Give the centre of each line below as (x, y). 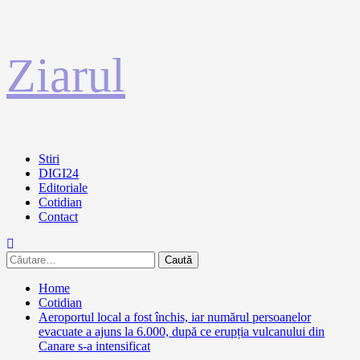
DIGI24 (59, 173)
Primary (26, 158)
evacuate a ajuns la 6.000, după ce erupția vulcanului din (182, 331)
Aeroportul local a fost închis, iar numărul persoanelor (175, 317)
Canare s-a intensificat (94, 346)
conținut (26, 83)
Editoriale (63, 188)
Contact (58, 217)
